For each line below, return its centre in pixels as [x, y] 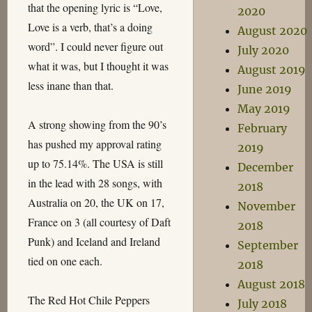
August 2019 [271, 70]
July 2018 [262, 304]
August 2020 [272, 31]
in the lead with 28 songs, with [95, 183]
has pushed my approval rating [94, 144]
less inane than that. [70, 85]
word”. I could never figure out [95, 46]
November [266, 206]
